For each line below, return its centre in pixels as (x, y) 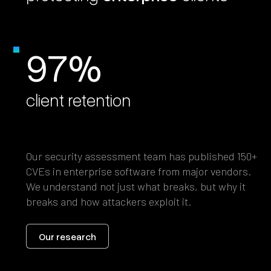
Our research (68, 236)
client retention (79, 100)
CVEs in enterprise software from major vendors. (139, 171)
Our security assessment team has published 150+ (142, 156)
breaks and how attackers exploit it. (109, 202)
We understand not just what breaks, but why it (136, 187)
